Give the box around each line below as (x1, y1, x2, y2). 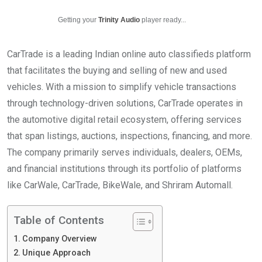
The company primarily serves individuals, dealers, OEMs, (7, 147, 242, 158)
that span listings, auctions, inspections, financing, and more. (7, 130, 252, 142)
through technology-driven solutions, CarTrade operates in (7, 98, 243, 109)
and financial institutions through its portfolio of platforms (7, 163, 242, 174)
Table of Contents (13, 213, 104, 227)
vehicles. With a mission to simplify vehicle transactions (7, 81, 236, 92)
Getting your (58, 16, 98, 24)
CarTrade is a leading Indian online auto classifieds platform (7, 49, 251, 60)
